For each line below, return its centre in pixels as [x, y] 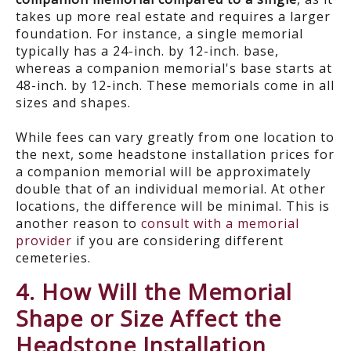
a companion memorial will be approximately [163, 172]
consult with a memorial [220, 224]
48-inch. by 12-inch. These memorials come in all [175, 86]
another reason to [78, 224]
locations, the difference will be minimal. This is [173, 206]
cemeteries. [53, 258]
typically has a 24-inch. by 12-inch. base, [147, 51]
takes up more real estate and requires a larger [173, 17]
